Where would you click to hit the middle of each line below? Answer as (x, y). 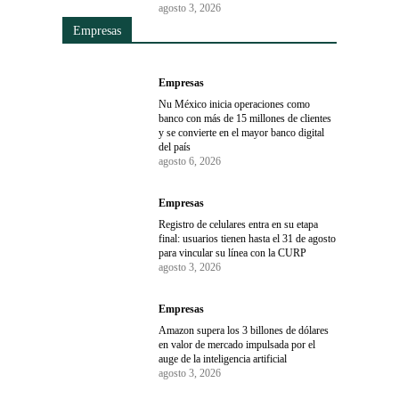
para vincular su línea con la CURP (233, 252)
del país (175, 147)
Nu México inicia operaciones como (235, 104)
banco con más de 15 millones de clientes (245, 118)
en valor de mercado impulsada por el (237, 344)
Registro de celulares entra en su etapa (239, 224)
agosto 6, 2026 (190, 161)
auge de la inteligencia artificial (223, 358)
